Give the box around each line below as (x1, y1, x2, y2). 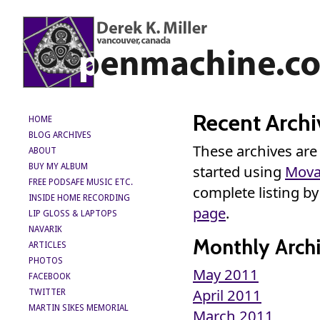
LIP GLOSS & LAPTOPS (29, 209, 117, 219)
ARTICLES (29, 240, 66, 250)
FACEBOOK (29, 271, 71, 281)
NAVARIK (29, 224, 62, 234)
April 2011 (193, 285, 261, 306)
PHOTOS (29, 256, 63, 266)
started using (193, 161, 285, 181)
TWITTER (29, 287, 66, 297)
